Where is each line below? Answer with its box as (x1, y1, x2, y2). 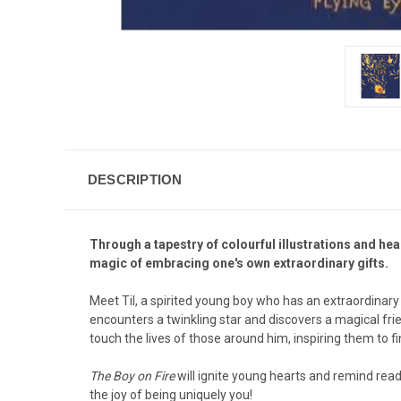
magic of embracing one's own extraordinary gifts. (90, 255, 388, 270)
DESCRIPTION (87, 171, 183, 187)
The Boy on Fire (90, 368, 177, 383)
